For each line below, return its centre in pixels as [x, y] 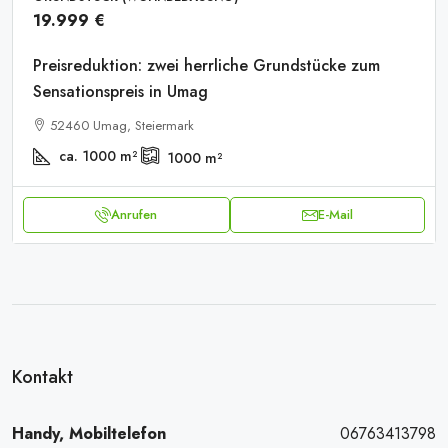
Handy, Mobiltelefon [89, 433]
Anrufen [134, 214]
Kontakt [42, 377]
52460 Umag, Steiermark [122, 125]
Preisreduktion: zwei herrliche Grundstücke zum [206, 65]
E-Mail [335, 214]
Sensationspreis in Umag [120, 91]
